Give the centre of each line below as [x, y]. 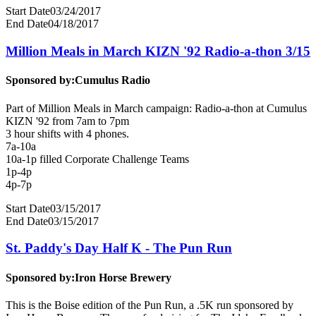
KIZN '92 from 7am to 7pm [67, 121]
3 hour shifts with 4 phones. [67, 133]
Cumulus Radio [113, 80]
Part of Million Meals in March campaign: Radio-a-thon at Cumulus [156, 108]
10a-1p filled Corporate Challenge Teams [97, 159]
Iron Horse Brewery [123, 277]
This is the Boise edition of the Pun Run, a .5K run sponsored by [150, 305]
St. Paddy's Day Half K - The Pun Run [119, 248]
